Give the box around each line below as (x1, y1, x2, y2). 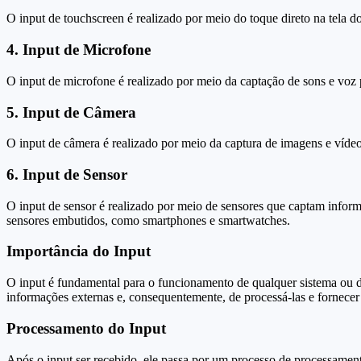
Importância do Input (6, 243, 151, 260)
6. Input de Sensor (6, 165, 127, 183)
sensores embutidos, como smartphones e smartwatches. (6, 213, 290, 227)
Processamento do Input (6, 319, 166, 337)
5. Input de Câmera (6, 103, 136, 121)
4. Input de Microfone (6, 41, 151, 59)
